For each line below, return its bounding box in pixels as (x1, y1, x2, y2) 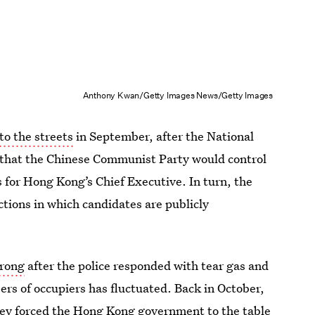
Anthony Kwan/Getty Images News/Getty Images (82, 89, 273, 101)
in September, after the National (73, 128, 255, 145)
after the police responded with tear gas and (25, 257, 269, 274)
